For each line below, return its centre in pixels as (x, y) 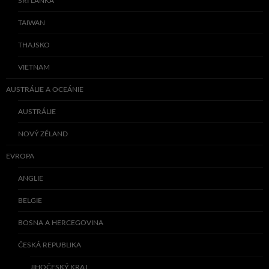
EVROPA (20, 156)
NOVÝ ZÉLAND (43, 134)
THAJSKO (34, 45)
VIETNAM (34, 67)
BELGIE (30, 200)
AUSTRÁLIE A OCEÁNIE (45, 89)
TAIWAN (32, 23)
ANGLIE (31, 178)
